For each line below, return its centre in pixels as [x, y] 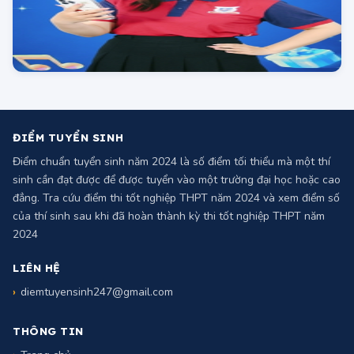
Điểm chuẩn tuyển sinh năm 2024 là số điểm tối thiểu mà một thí [171, 195]
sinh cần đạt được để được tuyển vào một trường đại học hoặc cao [177, 213]
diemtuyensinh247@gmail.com [97, 326]
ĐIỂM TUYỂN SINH [68, 171]
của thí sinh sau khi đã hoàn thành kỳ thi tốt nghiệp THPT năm [169, 250]
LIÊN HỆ [37, 301]
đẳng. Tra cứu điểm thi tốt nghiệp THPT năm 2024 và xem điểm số [176, 232]
